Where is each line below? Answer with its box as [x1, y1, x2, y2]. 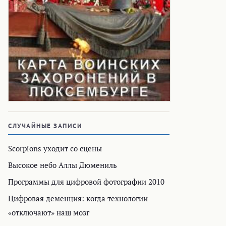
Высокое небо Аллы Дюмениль [8, 160, 117, 171]
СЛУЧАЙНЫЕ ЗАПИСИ [8, 122, 82, 131]
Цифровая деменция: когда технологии [8, 193, 148, 204]
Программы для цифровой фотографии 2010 [8, 177, 164, 187]
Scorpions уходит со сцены [8, 143, 102, 154]
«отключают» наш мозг [8, 207, 89, 218]
